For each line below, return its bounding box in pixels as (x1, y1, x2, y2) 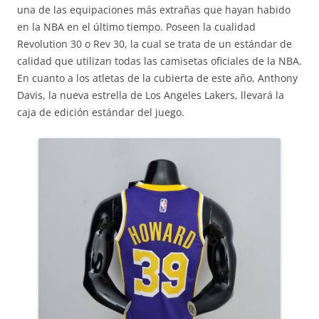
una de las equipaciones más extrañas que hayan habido (17, 3, 291, 17)
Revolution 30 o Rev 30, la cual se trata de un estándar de (17, 37, 292, 51)
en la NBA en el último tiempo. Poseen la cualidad (17, 20, 256, 34)
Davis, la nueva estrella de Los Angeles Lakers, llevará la (17, 88, 284, 103)
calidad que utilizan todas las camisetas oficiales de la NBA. (17, 54, 302, 68)
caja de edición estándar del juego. (17, 105, 184, 120)
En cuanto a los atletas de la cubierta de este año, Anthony (17, 71, 298, 85)
